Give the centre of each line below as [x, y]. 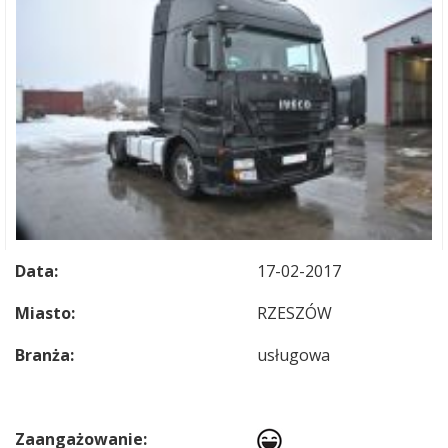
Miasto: [45, 313]
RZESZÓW [294, 313]
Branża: [44, 355]
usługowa [293, 355]
